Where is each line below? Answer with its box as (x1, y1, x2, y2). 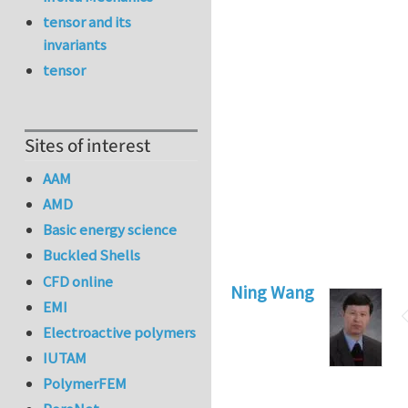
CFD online (43, 270, 114, 291)
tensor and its (43, 12, 132, 33)
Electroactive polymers (43, 321, 197, 342)
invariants (43, 35, 107, 56)
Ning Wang (230, 280, 315, 303)
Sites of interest (25, 133, 150, 160)
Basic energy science (43, 219, 178, 240)
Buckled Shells (43, 245, 141, 266)
